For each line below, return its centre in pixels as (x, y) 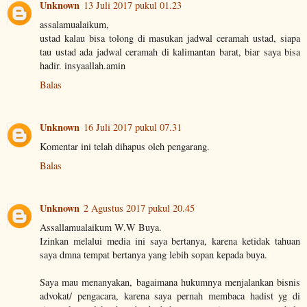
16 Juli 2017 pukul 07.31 (133, 127)
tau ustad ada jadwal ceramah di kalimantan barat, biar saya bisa (170, 52)
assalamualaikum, (74, 25)
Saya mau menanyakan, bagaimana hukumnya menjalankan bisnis (170, 282)
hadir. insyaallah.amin (83, 66)
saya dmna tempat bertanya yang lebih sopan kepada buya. (153, 255)
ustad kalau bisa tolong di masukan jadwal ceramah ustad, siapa (170, 38)
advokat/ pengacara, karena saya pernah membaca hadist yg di (170, 296)
